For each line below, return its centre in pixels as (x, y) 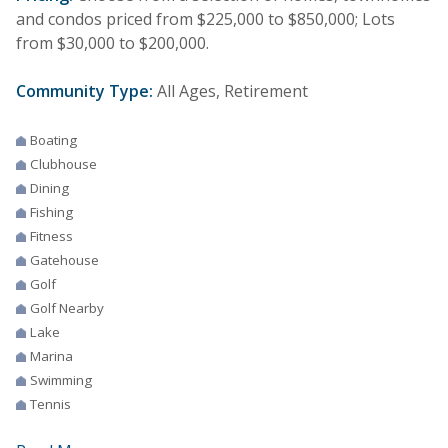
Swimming (61, 380)
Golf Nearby (67, 308)
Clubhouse (63, 164)
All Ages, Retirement (230, 91)
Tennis (50, 404)
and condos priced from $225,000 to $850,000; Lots (205, 19)
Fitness (51, 236)
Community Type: (84, 91)
